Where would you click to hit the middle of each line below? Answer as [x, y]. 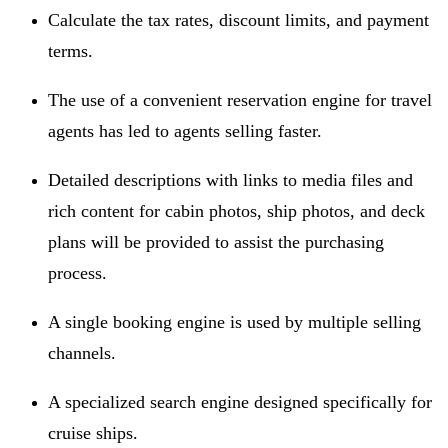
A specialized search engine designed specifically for [240, 401]
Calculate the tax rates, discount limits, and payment [238, 19]
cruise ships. [93, 432]
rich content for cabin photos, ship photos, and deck [236, 210]
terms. [70, 50]
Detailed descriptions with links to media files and [230, 179]
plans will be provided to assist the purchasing [216, 241]
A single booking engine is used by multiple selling [234, 321]
